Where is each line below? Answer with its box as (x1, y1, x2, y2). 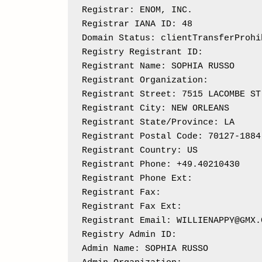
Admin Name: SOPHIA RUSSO (81, 243, 208, 254)
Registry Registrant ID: (81, 47, 208, 57)
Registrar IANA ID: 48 (81, 19, 192, 29)
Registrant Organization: (81, 75, 213, 85)
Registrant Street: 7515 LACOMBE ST (81, 89, 261, 99)
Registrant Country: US (81, 145, 198, 156)
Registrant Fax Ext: (81, 201, 182, 212)
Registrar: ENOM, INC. (81, 5, 192, 15)
